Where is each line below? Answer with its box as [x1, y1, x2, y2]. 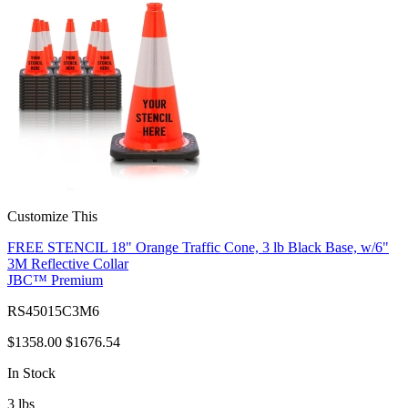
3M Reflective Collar [7, 255, 128, 271]
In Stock [7, 364, 56, 381]
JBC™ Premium [7, 271, 103, 288]
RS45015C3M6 [7, 302, 99, 319]
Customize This [7, 208, 97, 224]
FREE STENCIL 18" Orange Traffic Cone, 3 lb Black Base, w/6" [7, 239, 389, 255]
